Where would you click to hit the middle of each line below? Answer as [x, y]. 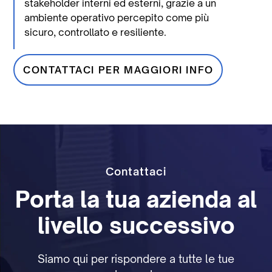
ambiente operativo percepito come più [117, 17]
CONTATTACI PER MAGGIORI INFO [118, 70]
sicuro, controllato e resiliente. [96, 32]
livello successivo [136, 225]
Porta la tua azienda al [136, 199]
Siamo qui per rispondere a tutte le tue [136, 258]
